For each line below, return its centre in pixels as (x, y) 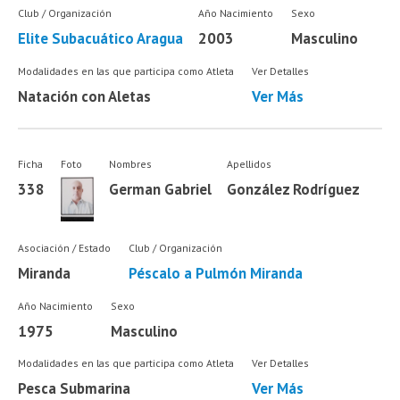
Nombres (131, 164)
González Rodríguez (293, 189)
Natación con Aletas (85, 96)
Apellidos (249, 164)
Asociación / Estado (65, 248)
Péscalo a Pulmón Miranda (215, 274)
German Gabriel (161, 189)
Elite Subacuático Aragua (101, 39)
